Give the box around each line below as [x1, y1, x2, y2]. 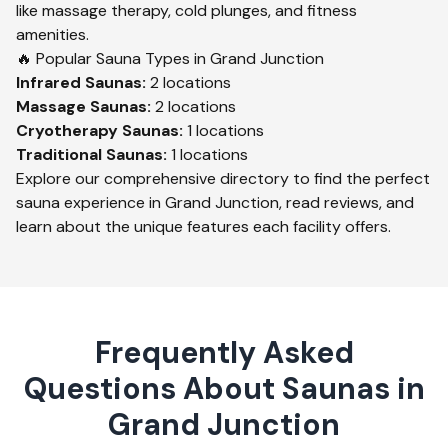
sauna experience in [16, 192, 165, 213]
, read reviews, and [279, 192, 414, 213]
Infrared [16, 72, 81, 93]
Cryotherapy [16, 120, 118, 141]
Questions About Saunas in [23, 369, 425, 408]
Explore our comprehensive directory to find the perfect [16, 168, 430, 189]
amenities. [16, 24, 89, 45]
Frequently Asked [94, 333, 354, 372]
